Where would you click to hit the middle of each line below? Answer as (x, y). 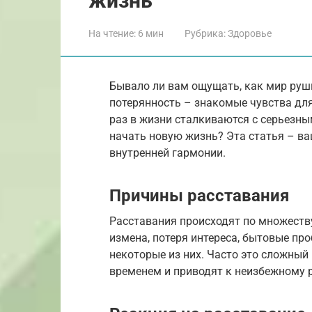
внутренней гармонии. (167, 153)
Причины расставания (199, 195)
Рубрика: (205, 33)
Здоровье (250, 33)
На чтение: (112, 33)
